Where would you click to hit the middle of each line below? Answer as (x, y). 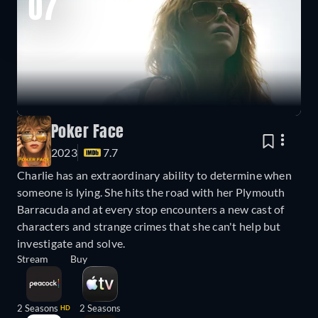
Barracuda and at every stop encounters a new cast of (151, 209)
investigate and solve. (71, 243)
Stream (33, 259)
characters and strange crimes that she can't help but (149, 226)
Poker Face (88, 133)
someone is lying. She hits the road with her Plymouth (151, 192)
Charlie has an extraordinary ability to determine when (154, 175)
